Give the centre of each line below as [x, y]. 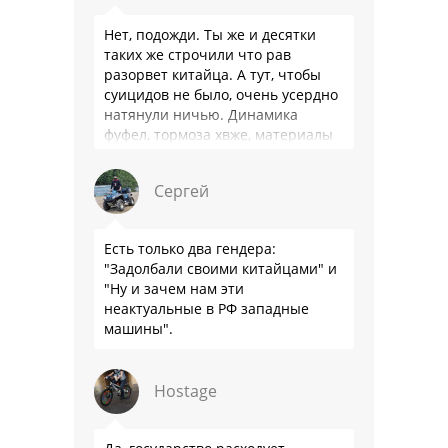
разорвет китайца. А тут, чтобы [212, 74]
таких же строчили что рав [197, 54]
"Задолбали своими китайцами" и [220, 268]
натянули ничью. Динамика [201, 114]
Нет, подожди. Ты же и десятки [210, 34]
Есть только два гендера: [190, 248]
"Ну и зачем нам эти [174, 288]
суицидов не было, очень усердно [221, 94]
